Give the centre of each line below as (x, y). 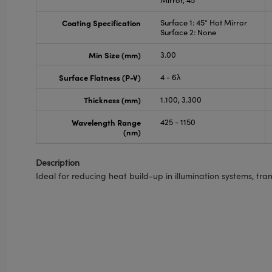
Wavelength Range (106, 122)
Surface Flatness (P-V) (100, 77)
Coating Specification (101, 22)
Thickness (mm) (112, 100)
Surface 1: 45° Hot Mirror (203, 22)
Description (58, 162)
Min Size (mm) (114, 55)
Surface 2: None (188, 32)
